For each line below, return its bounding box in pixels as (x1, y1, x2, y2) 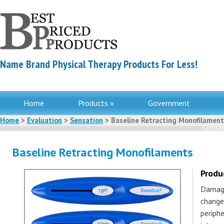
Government (148, 98, 190, 108)
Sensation (70, 115, 103, 125)
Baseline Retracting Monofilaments (12, 144, 193, 160)
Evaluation (27, 115, 62, 125)
